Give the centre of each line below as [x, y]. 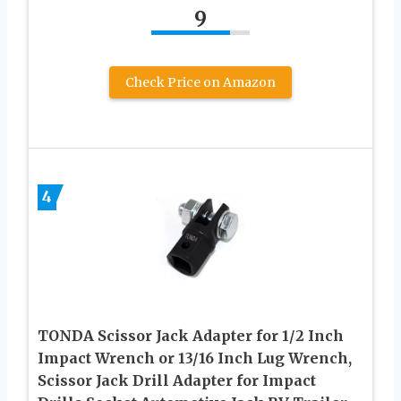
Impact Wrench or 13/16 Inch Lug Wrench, [195, 358]
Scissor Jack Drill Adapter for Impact [177, 380]
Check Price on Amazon [200, 82]
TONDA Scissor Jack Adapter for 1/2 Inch [191, 335]
